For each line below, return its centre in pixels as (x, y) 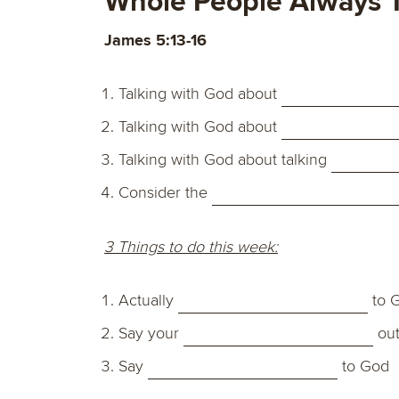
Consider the (165, 193)
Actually (148, 301)
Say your (151, 334)
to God (363, 366)
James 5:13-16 (155, 41)
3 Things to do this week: (191, 247)
